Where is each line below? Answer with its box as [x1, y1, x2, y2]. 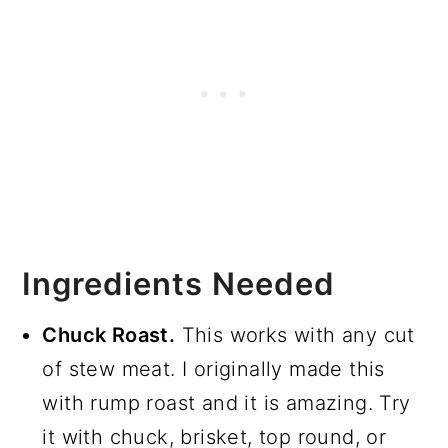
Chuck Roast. [42, 322, 176, 347]
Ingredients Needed [22, 264, 336, 302]
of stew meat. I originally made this [42, 356, 385, 381]
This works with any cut [175, 322, 415, 347]
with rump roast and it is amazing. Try [42, 390, 411, 415]
